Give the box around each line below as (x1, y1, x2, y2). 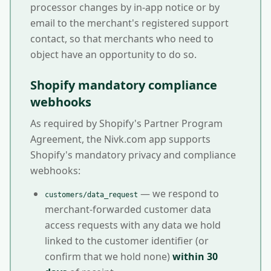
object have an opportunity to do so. (30, 48, 197, 61)
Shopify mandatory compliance (30, 77, 217, 93)
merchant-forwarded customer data (45, 203, 211, 216)
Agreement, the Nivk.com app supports (30, 132, 211, 146)
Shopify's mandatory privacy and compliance (30, 148, 236, 162)
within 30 (172, 250, 218, 263)
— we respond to (140, 187, 219, 200)
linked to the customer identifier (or (45, 234, 209, 247)
